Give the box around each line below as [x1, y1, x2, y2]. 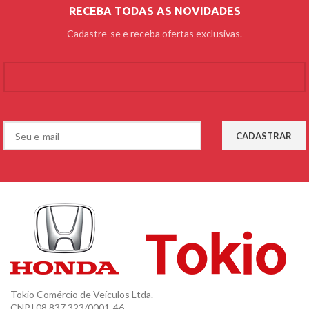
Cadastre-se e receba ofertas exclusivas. [67, 28, 242, 40]
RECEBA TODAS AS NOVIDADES [68, 5, 241, 18]
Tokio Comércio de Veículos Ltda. [10, 288, 153, 301]
